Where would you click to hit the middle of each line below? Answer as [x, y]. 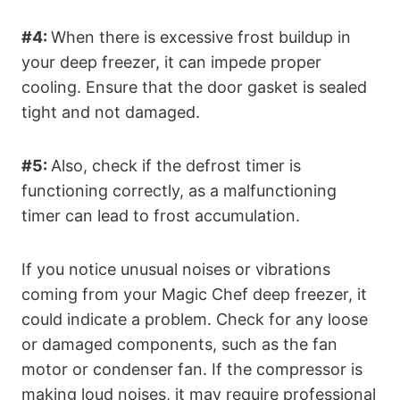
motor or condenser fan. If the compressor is [192, 370]
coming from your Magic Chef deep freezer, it [194, 295]
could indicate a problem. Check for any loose [195, 320]
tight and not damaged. [111, 112]
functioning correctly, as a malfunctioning [179, 191]
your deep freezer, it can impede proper [171, 62]
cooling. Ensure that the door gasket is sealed [194, 87]
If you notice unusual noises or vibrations [176, 270]
